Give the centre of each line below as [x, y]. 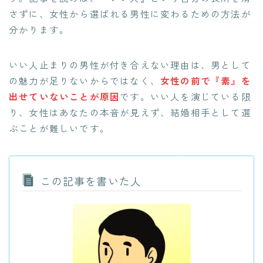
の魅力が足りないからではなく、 [85, 80]
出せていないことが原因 [65, 96]
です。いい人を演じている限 [186, 96]
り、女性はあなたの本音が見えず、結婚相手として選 [130, 112]
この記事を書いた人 [91, 181]
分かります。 [39, 29]
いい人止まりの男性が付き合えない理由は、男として [130, 64]
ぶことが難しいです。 [59, 128]
